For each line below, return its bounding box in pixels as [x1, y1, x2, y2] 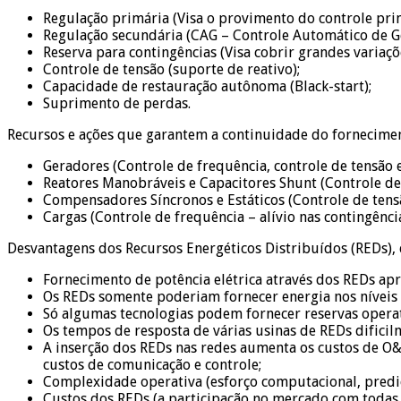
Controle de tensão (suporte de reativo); [43, 60, 300, 78]
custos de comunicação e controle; [43, 355, 261, 373]
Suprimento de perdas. [43, 94, 191, 112]
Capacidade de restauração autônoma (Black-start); [43, 77, 371, 95]
